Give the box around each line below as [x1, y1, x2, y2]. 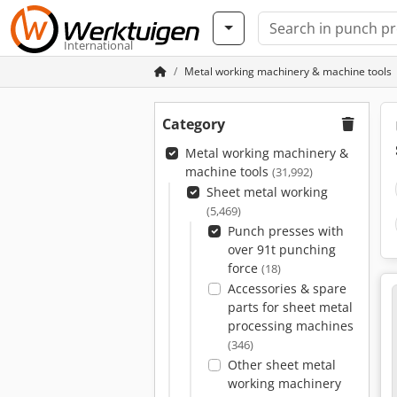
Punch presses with [227, 222, 344, 239]
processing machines [227, 317, 354, 334]
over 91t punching [227, 241, 336, 258]
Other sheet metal [227, 356, 336, 373]
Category [162, 114, 225, 134]
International [64, 37, 133, 53]
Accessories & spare [227, 280, 346, 297]
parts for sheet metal [227, 299, 353, 315]
